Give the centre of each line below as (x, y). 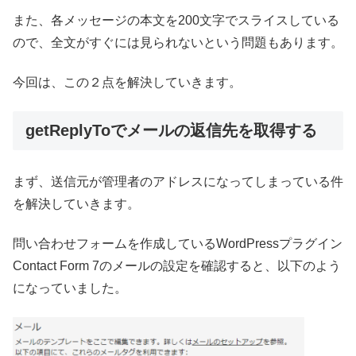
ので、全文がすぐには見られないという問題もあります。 (178, 42)
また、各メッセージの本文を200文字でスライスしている (176, 20)
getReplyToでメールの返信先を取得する (171, 131)
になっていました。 (70, 288)
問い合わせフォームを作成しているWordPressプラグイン (178, 243)
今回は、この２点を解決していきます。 (127, 82)
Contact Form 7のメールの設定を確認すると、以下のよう (177, 265)
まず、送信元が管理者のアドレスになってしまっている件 (178, 181)
